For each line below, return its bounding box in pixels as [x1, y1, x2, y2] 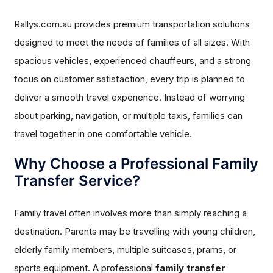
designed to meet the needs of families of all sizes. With [14, 37, 250, 49]
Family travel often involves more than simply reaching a [14, 207, 247, 219]
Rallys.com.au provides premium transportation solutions [14, 18, 250, 30]
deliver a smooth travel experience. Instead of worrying [14, 91, 246, 104]
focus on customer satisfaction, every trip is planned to [14, 73, 246, 85]
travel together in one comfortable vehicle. [14, 128, 193, 140]
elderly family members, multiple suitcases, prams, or [14, 244, 237, 256]
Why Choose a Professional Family [14, 155, 259, 173]
